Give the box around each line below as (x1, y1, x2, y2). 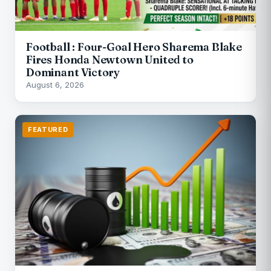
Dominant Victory (26, 65, 120, 79)
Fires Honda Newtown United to (26, 52, 194, 67)
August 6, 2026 (26, 79, 84, 90)
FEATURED (28, 125, 68, 134)
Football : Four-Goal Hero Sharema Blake (26, 39, 242, 54)
